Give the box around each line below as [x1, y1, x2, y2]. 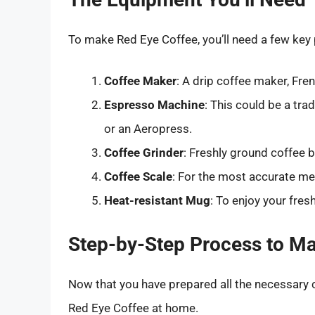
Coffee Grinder [104, 146, 184, 160]
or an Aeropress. [104, 122, 192, 136]
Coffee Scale [104, 169, 172, 184]
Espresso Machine [104, 98, 205, 112]
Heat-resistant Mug [104, 193, 210, 208]
